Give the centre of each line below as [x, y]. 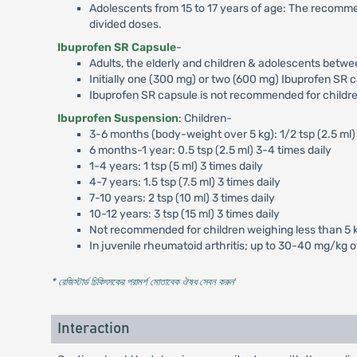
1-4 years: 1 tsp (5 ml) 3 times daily [176, 166]
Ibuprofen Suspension [118, 118]
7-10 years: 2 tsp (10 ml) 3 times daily [182, 198]
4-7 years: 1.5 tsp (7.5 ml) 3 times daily [184, 182]
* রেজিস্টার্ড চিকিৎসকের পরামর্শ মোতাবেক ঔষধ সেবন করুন [142, 282]
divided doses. [125, 24]
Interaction [93, 329]
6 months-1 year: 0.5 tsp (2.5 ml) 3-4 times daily [210, 150]
